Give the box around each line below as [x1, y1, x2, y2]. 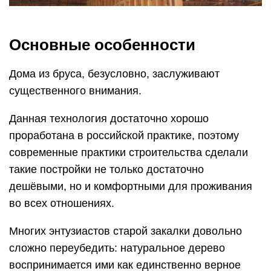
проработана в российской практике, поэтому [9, 129, 239, 142]
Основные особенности [9, 35, 195, 54]
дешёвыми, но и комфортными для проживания [9, 180, 252, 192]
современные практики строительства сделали [9, 146, 248, 158]
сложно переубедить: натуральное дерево [9, 241, 225, 254]
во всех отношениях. [9, 197, 114, 209]
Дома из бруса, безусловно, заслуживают [9, 67, 220, 80]
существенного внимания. [9, 84, 142, 97]
